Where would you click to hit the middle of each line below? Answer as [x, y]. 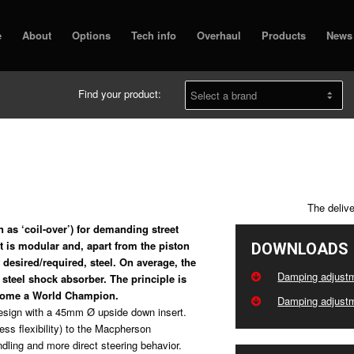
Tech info [154, 35]
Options [91, 35]
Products [284, 35]
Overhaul [219, 35]
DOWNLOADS [300, 249]
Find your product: [120, 94]
